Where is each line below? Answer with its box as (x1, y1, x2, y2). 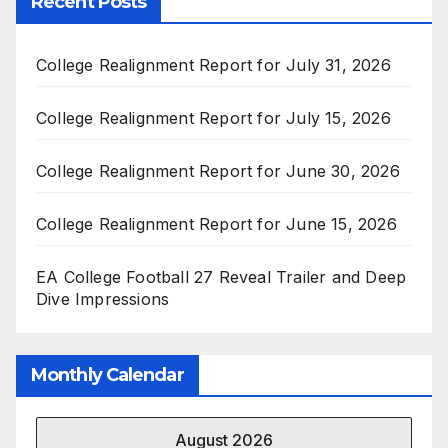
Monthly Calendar (31, 363, 184, 386)
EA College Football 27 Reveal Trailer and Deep (36, 267, 407, 288)
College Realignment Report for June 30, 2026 (36, 161, 400, 182)
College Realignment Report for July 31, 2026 (36, 55, 391, 76)
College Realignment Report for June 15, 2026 (36, 214, 397, 235)
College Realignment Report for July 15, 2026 (36, 108, 391, 129)
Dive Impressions (36, 289, 170, 310)
